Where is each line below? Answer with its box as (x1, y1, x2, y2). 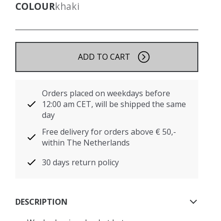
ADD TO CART (77, 51, 130, 62)
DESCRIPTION (15, 196, 68, 207)
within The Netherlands (42, 137, 130, 148)
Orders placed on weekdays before (42, 88, 171, 99)
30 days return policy (42, 157, 119, 168)
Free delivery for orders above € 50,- (42, 126, 177, 137)
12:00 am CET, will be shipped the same (42, 99, 186, 110)
